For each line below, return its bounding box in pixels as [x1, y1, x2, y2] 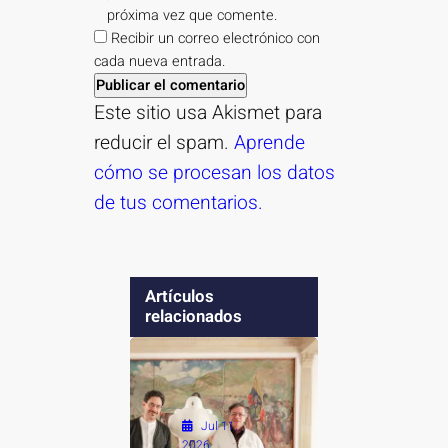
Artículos [144, 284, 214, 310]
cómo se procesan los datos [94, 159, 336, 188]
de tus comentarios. [94, 189, 264, 218]
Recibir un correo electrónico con [111, 28, 321, 50]
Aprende [234, 129, 306, 158]
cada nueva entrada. [94, 51, 226, 73]
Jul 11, [200, 416, 237, 435]
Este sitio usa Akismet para [94, 99, 323, 128]
